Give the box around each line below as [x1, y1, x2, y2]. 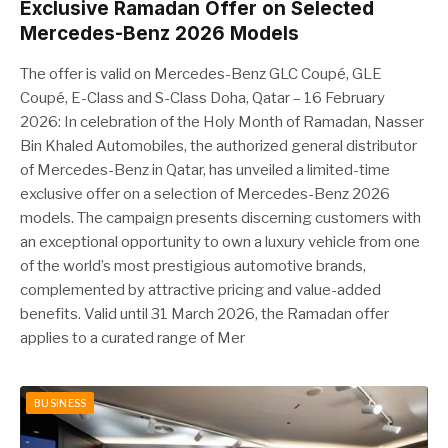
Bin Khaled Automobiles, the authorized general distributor [20, 137, 417, 155]
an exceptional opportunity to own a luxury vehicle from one [20, 233, 420, 251]
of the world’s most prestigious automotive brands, [20, 257, 366, 275]
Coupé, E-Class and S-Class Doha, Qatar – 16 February [20, 89, 385, 107]
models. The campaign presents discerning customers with [20, 209, 421, 227]
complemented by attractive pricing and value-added [20, 281, 381, 299]
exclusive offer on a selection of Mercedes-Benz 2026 [20, 185, 390, 203]
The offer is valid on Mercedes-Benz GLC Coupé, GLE [20, 65, 382, 83]
